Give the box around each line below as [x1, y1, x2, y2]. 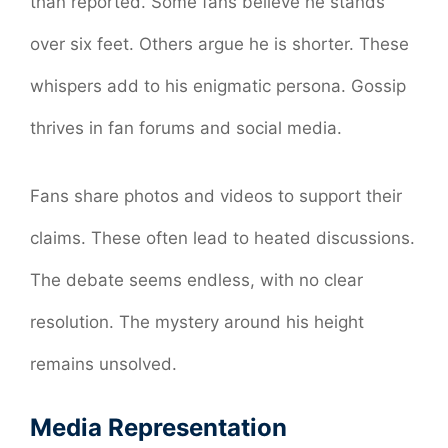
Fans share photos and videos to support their [30, 185, 402, 206]
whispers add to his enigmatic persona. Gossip [30, 76, 406, 97]
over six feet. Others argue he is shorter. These [30, 34, 409, 55]
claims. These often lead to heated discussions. [30, 227, 415, 248]
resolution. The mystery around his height [30, 311, 364, 332]
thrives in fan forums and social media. [30, 118, 342, 139]
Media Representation [30, 413, 287, 443]
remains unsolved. [30, 353, 177, 374]
